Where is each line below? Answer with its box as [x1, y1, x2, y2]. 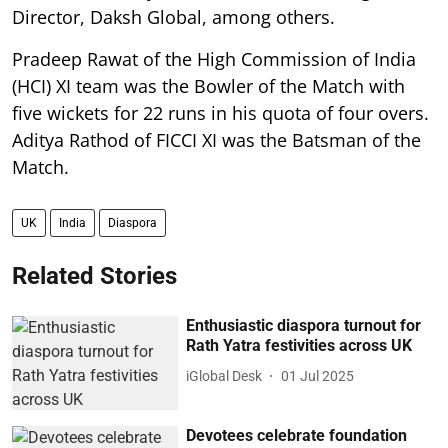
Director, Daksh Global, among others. [12, 5, 335, 30]
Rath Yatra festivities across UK [186, 336, 413, 356]
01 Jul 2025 [281, 367, 355, 384]
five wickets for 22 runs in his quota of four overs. [12, 101, 429, 126]
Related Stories [12, 262, 177, 291]
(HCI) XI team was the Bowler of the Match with [12, 74, 405, 99]
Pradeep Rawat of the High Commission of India [12, 47, 416, 72]
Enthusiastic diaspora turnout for [186, 316, 422, 336]
